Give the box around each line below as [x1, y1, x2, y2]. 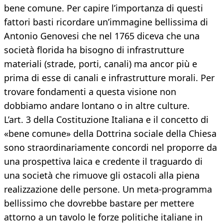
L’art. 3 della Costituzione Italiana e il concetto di [4, 113, 209, 126]
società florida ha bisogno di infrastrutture [4, 44, 184, 56]
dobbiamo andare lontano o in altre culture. [4, 100, 190, 112]
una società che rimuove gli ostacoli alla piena [4, 169, 200, 182]
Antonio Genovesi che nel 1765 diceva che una [4, 30, 200, 42]
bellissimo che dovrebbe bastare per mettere [4, 197, 194, 210]
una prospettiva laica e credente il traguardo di [4, 155, 203, 168]
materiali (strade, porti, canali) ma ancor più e [4, 58, 197, 70]
